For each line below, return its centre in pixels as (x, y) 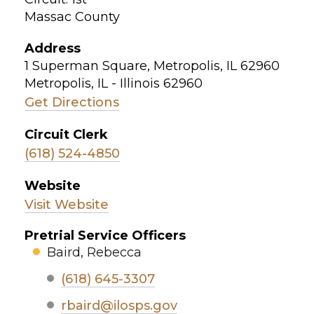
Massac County (72, 16)
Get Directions (72, 102)
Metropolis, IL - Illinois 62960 (114, 83)
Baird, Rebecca (94, 252)
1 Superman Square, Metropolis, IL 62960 (152, 66)
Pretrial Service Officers (105, 235)
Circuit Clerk (66, 134)
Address (53, 48)
